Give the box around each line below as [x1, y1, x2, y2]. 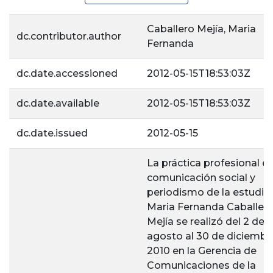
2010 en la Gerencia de [147, 245, 257, 257]
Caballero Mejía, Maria [147, 23, 256, 35]
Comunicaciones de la [147, 260, 256, 271]
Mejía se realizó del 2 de [147, 216, 264, 227]
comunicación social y [147, 172, 255, 183]
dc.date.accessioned [16, 68, 118, 79]
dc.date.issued [16, 127, 88, 139]
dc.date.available [16, 97, 99, 109]
